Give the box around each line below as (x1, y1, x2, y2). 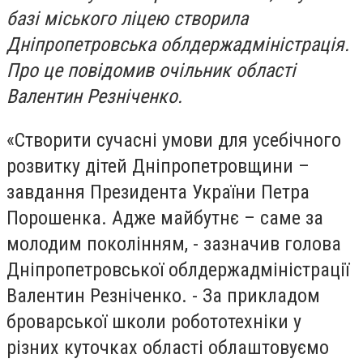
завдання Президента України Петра (6, 180, 310, 203)
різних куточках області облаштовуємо (6, 335, 329, 359)
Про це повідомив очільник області (6, 59, 296, 82)
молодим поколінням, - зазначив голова (6, 232, 341, 255)
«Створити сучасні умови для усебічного (6, 128, 341, 152)
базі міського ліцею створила (6, 7, 248, 30)
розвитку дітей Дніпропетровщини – (6, 154, 310, 177)
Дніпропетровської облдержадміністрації (6, 258, 349, 281)
